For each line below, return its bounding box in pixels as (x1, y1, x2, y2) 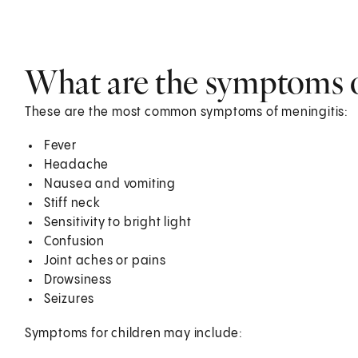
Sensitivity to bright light (43, 215, 192, 229)
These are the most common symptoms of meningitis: (24, 105, 348, 119)
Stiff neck (43, 196, 101, 210)
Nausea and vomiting (43, 177, 176, 191)
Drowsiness (43, 272, 112, 287)
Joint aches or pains (43, 253, 166, 268)
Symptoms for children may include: (24, 326, 243, 340)
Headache (43, 157, 109, 172)
